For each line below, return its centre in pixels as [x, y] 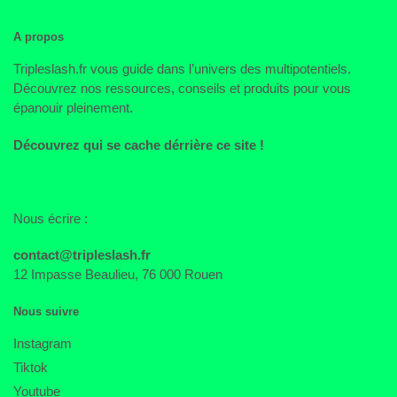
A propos [39, 37]
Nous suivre [46, 311]
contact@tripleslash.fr [82, 255]
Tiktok [31, 367]
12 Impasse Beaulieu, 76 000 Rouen [118, 275]
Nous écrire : [51, 218]
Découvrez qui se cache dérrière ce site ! [139, 144]
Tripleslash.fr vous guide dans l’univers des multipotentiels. [182, 69]
